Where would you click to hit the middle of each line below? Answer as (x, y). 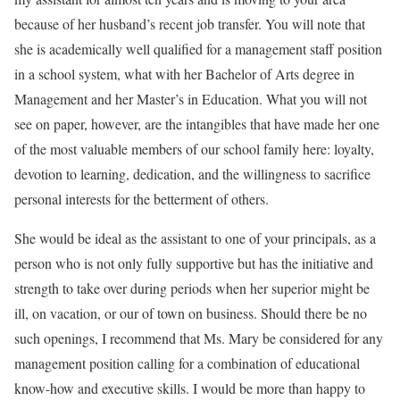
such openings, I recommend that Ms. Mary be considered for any (199, 338)
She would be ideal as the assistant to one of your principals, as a (195, 238)
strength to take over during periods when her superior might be (192, 288)
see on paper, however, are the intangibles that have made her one (197, 124)
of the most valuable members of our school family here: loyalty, (194, 149)
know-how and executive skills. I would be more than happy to (190, 388)
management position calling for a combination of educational (187, 363)
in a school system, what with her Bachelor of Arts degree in (184, 74)
